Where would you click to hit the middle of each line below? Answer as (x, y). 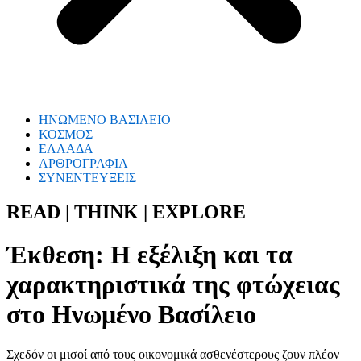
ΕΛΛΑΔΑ (66, 149)
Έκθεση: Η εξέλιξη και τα (149, 255)
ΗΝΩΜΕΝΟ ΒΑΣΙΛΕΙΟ (105, 120)
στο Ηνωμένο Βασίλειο (131, 315)
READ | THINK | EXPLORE (126, 212)
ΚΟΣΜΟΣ (66, 134)
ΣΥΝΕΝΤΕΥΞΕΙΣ (87, 178)
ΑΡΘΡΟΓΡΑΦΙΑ (83, 163)
